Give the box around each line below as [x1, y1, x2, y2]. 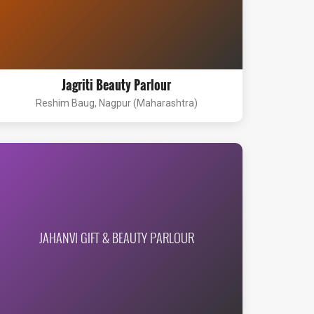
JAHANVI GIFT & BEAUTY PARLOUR [39, 228, 194, 247]
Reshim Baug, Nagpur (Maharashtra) [35, 97, 198, 109]
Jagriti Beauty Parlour [62, 76, 171, 94]
